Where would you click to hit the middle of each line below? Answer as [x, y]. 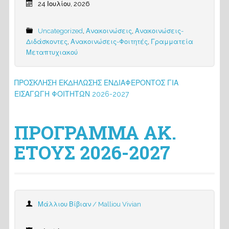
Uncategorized [60, 31]
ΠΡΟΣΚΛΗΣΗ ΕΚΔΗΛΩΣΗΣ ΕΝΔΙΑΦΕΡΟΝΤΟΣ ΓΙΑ [96, 83]
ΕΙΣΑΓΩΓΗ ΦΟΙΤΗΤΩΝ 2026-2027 [71, 94]
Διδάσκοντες [47, 42]
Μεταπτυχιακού [52, 52]
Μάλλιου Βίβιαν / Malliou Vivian [89, 204]
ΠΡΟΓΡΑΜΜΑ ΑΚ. [95, 132]
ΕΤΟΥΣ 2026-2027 [92, 152]
